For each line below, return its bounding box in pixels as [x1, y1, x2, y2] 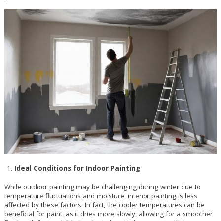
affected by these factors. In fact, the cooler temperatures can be [4, 200, 205, 210]
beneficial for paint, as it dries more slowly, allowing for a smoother [4, 209, 213, 219]
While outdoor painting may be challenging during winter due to [4, 183, 201, 192]
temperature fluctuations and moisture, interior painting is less [4, 191, 197, 201]
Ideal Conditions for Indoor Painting [14, 164, 140, 173]
